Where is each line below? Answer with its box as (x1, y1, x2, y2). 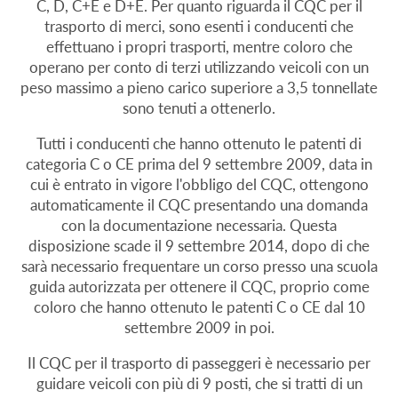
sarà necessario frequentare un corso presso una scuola (20, 257, 378, 276)
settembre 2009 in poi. (123, 318, 275, 338)
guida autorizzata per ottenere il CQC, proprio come (28, 277, 370, 297)
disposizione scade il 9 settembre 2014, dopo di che (28, 236, 370, 256)
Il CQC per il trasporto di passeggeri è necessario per (28, 354, 370, 373)
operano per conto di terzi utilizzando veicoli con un (29, 58, 369, 77)
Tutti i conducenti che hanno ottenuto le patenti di (36, 134, 362, 154)
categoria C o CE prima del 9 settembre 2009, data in (26, 155, 372, 174)
